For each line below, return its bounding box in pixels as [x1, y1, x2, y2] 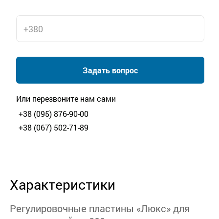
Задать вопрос [83, 65, 138, 75]
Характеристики [10, 175, 115, 194]
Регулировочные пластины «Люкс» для [10, 202, 190, 215]
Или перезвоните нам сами [16, 93, 116, 104]
